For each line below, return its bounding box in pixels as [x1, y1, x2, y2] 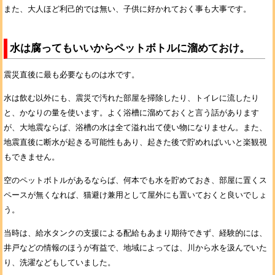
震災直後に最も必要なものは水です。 [4, 70, 139, 79]
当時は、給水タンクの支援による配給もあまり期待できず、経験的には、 [4, 228, 267, 238]
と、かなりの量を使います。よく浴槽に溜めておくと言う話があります [4, 108, 259, 117]
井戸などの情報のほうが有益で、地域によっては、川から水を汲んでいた [4, 243, 267, 252]
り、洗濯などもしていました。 [4, 258, 115, 267]
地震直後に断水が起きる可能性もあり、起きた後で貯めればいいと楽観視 [4, 137, 267, 147]
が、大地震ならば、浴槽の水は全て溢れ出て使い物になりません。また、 [4, 123, 267, 132]
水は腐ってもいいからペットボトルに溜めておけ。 [10, 42, 250, 54]
